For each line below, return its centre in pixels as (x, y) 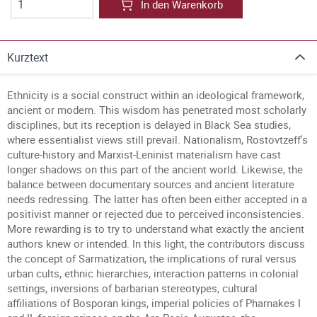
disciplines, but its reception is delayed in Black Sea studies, (149, 125)
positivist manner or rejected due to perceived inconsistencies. (156, 214)
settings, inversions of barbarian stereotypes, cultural (132, 288)
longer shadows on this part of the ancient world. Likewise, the (155, 169)
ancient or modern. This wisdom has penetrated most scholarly (157, 110)
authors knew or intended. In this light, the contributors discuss (156, 243)
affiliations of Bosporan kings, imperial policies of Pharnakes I (154, 303)
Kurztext (28, 57)
